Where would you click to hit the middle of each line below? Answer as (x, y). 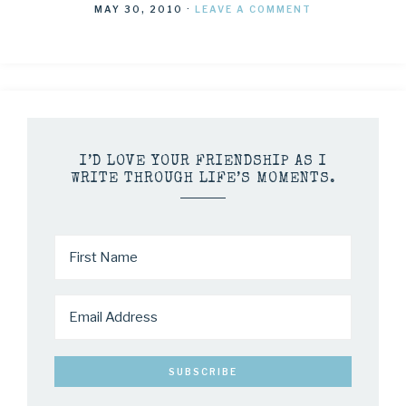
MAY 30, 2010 (139, 9)
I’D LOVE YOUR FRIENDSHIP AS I (203, 162)
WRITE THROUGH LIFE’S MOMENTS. (203, 179)
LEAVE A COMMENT (253, 9)
